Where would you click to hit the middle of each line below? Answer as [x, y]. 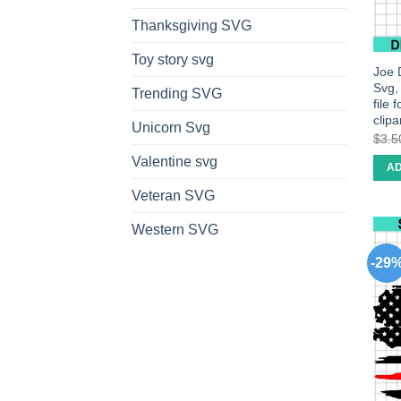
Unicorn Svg [171, 128]
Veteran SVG [173, 196]
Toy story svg [173, 60]
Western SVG [175, 230]
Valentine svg [175, 162]
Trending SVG [177, 94]
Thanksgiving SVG [192, 26]
